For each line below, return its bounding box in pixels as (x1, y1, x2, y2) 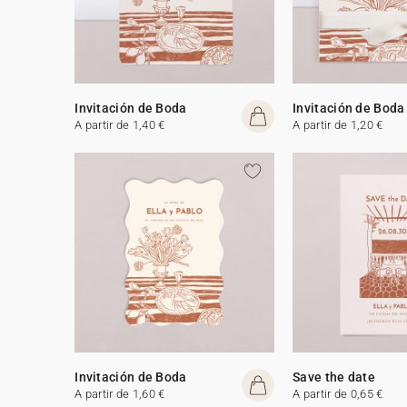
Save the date (293, 369, 376, 384)
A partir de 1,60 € (74, 386, 165, 401)
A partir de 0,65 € (293, 386, 383, 401)
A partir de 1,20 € (293, 117, 383, 132)
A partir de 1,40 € (74, 117, 165, 132)
